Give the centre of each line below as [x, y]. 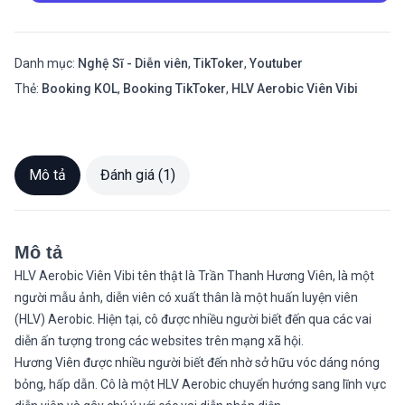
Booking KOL [80, 88]
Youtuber [276, 63]
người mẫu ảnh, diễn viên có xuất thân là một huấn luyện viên [186, 297]
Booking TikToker [174, 88]
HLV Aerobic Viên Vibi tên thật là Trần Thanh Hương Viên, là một [194, 275]
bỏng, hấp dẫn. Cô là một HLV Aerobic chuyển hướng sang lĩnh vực [200, 384]
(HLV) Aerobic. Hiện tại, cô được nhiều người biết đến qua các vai [193, 319]
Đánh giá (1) [138, 174]
